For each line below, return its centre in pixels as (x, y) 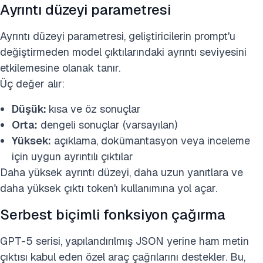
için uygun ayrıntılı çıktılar (73, 156)
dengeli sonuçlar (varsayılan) (107, 125)
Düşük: (30, 109)
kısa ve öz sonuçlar (95, 109)
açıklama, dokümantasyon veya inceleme (151, 141)
